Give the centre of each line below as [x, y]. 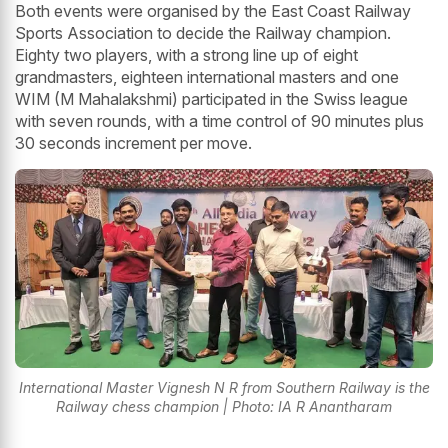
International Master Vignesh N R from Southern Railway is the [224, 388]
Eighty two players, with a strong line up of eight [186, 55]
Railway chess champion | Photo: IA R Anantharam [224, 407]
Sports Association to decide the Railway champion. [203, 33]
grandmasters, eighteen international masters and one [207, 77]
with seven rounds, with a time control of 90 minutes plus [219, 121]
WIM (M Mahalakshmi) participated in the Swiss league [211, 99]
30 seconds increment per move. [133, 143]
